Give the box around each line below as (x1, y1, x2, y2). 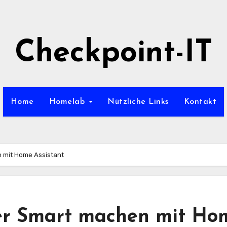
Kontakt (183, 98, 217, 106)
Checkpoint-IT (14, 39, 213, 69)
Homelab (49, 98, 88, 106)
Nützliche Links (107, 98, 169, 106)
